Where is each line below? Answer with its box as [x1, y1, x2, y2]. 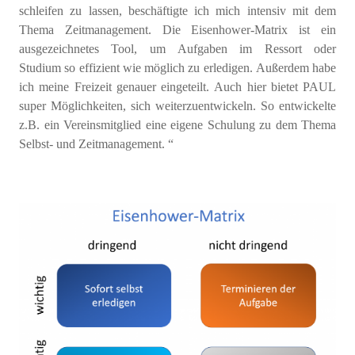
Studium [19, 60, 61, 74]
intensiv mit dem [240, 3, 336, 17]
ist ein [299, 22, 337, 36]
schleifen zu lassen [19, 3, 119, 17]
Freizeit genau [69, 79, 147, 94]
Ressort [252, 41, 315, 55]
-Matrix [250, 22, 300, 36]
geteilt [176, 79, 206, 94]
